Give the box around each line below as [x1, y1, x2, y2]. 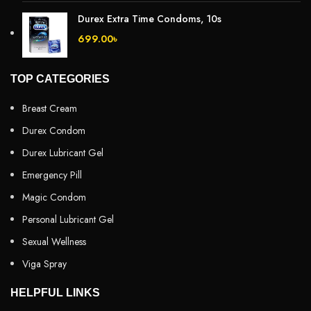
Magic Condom [22, 190, 86, 204]
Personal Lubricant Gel [22, 212, 114, 226]
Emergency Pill [22, 167, 82, 182]
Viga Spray [22, 256, 67, 271]
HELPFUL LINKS [10, 286, 100, 299]
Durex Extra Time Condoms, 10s [78, 11, 221, 26]
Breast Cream [22, 101, 77, 115]
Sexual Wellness [22, 234, 86, 249]
